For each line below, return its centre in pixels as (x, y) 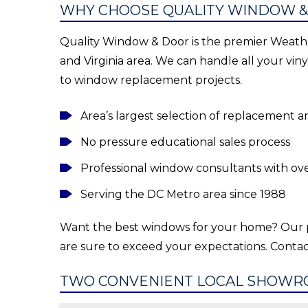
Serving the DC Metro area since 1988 (183, 194)
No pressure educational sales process (185, 142)
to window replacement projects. (151, 80)
